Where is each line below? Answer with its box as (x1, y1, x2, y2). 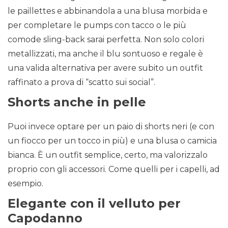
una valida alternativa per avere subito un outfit (8, 63, 203, 73)
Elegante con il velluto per (8, 196, 181, 211)
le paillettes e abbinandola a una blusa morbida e (8, 6, 208, 16)
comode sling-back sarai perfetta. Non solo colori (8, 35, 204, 45)
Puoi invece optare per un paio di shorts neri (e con (8, 122, 214, 132)
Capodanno (8, 211, 82, 226)
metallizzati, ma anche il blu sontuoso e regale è (8, 49, 203, 59)
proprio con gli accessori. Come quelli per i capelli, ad (8, 164, 220, 175)
